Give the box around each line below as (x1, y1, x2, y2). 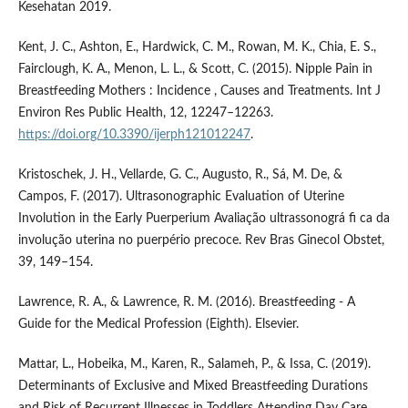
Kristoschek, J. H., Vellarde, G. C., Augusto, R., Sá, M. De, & (17, 168, 342, 181)
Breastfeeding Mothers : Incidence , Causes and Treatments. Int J (17, 84, 381, 97)
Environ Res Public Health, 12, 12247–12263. (17, 106, 273, 119)
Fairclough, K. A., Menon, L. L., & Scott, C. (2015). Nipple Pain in (17, 62, 372, 76)
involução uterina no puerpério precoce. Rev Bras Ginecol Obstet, (17, 233, 384, 247)
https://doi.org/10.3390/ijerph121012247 (17, 127, 250, 141)
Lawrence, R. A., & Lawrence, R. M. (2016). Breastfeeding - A (17, 295, 355, 309)
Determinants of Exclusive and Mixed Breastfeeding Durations (17, 379, 368, 393)
